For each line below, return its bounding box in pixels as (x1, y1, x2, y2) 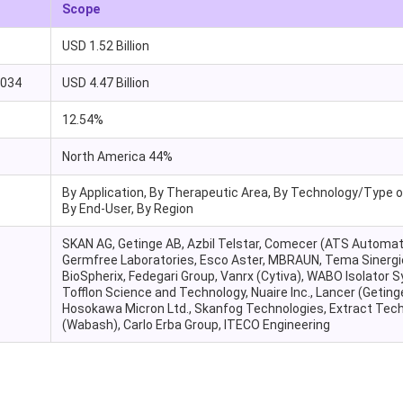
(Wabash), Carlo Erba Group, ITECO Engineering (61, 318, 330, 333)
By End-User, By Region (61, 201, 193, 217)
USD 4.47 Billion (61, 76, 149, 91)
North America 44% (61, 149, 173, 165)
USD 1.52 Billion (61, 39, 149, 54)
